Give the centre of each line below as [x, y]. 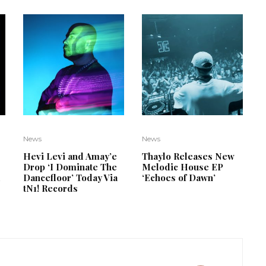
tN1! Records [50, 188]
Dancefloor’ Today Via [70, 177]
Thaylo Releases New [188, 156]
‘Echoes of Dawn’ [179, 177]
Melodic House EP [183, 167]
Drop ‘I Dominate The [70, 167]
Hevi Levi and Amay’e [70, 156]
